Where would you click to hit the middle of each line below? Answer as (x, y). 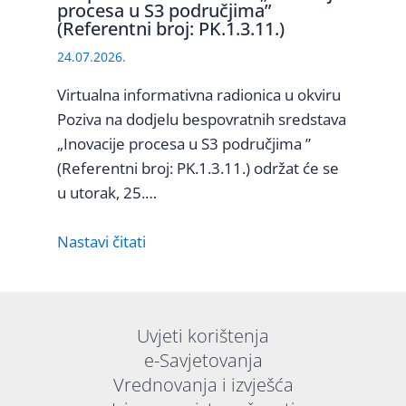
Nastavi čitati (101, 241)
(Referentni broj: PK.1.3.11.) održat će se (198, 168)
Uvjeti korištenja (203, 336)
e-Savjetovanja (203, 361)
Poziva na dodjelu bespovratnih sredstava (201, 119)
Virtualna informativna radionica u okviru (198, 94)
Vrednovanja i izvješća (203, 385)
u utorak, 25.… (106, 192)
